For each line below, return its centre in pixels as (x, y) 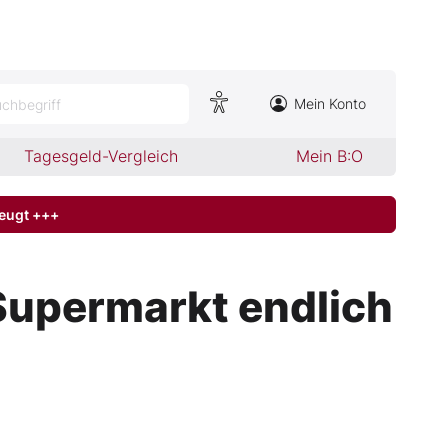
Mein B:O (329, 156)
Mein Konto (330, 103)
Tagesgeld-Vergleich (101, 156)
